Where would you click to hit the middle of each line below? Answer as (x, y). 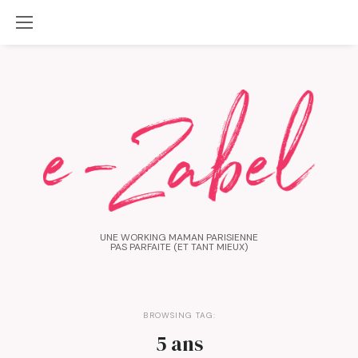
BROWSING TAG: (179, 315)
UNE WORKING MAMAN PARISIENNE (179, 237)
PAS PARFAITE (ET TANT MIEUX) (179, 247)
